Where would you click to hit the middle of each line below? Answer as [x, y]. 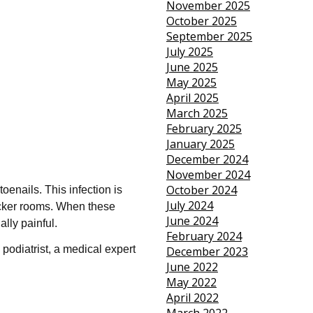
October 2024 [201, 190]
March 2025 [197, 114]
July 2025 [189, 52]
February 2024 [204, 236]
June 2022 [192, 267]
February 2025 [204, 129]
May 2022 [191, 283]
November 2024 [208, 175]
